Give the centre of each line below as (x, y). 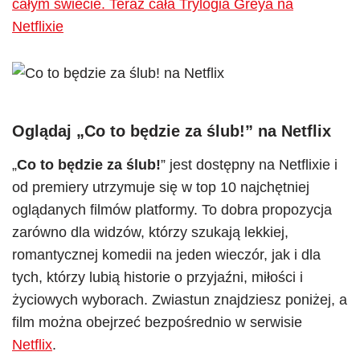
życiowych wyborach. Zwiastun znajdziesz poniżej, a (180, 300)
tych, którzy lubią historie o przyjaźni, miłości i (157, 277)
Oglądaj (44, 131)
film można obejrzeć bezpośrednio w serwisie (157, 322)
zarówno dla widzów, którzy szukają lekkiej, (150, 232)
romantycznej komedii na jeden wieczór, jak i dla (166, 255)
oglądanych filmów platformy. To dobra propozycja (172, 210)
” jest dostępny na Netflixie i (249, 165)
